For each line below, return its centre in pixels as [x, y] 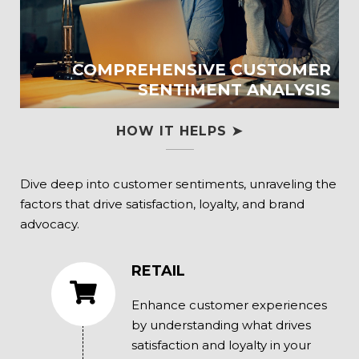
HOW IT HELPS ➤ [179, 131]
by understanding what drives [221, 325]
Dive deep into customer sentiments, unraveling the [178, 184]
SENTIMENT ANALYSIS [234, 90]
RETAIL [158, 271]
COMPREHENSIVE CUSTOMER [202, 70]
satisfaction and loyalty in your [221, 345]
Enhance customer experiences [229, 305]
